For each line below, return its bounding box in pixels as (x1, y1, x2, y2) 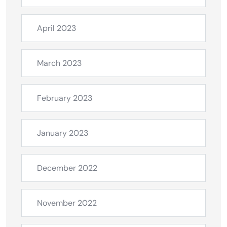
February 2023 (37, 93, 92, 104)
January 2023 (37, 128, 88, 139)
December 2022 (37, 163, 97, 174)
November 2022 (37, 198, 97, 209)
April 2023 (37, 23, 76, 34)
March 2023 (37, 58, 82, 69)
